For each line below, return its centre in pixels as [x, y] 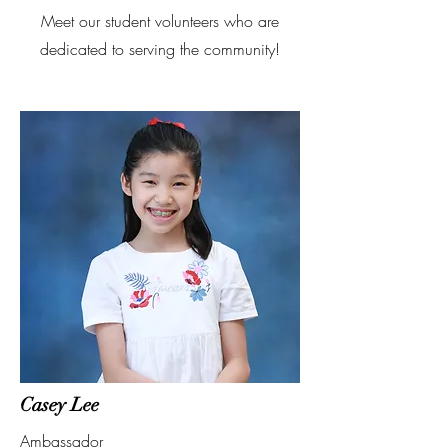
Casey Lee [59, 405]
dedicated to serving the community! [159, 49]
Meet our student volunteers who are [159, 21]
